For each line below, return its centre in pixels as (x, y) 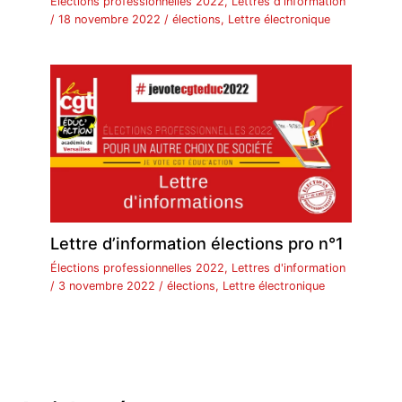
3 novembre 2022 (109, 286)
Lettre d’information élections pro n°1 (197, 244)
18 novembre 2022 (112, 20)
